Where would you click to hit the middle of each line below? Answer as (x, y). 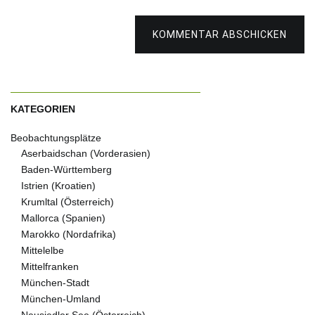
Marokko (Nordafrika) (69, 234)
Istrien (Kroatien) (58, 185)
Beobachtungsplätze (56, 137)
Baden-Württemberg (66, 169)
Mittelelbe (43, 250)
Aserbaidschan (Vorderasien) (86, 153)
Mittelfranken (50, 266)
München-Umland (61, 298)
